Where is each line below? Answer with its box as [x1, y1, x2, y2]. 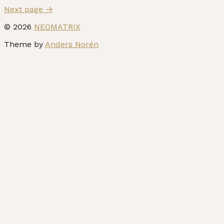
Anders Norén [45, 39, 98, 49]
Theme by [4, 39, 45, 49]
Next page [4, 4, 45, 14]
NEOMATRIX [34, 22, 80, 31]
